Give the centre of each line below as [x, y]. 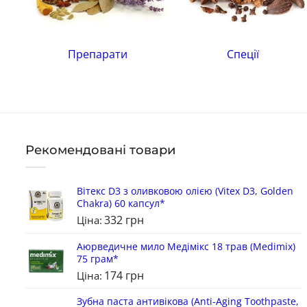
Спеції [243, 54]
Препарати [98, 54]
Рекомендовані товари [100, 150]
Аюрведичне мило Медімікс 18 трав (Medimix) [186, 246]
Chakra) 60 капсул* [121, 203]
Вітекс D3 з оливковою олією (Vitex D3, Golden [185, 191]
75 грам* [98, 258]
